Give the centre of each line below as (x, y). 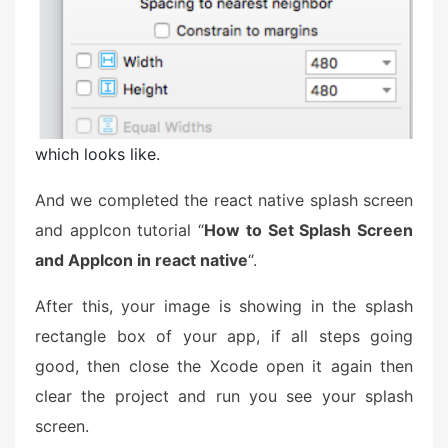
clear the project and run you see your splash (224, 396)
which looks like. (97, 154)
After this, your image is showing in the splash (224, 306)
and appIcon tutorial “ (120, 230)
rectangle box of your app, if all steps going (224, 336)
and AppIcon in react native (141, 260)
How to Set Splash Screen (309, 230)
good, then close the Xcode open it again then (224, 366)
